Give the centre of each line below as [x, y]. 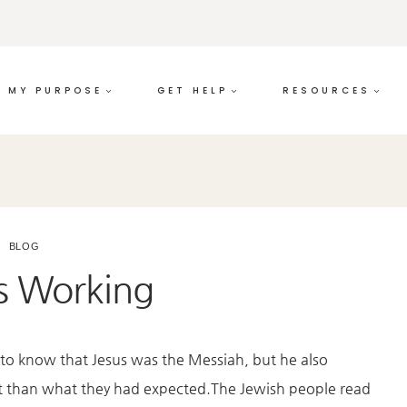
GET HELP [193, 90]
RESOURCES [327, 90]
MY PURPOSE [55, 90]
